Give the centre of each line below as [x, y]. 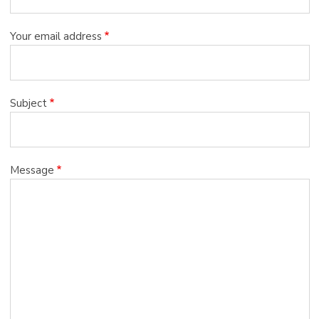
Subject [28, 103]
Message [32, 170]
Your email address [56, 36]
